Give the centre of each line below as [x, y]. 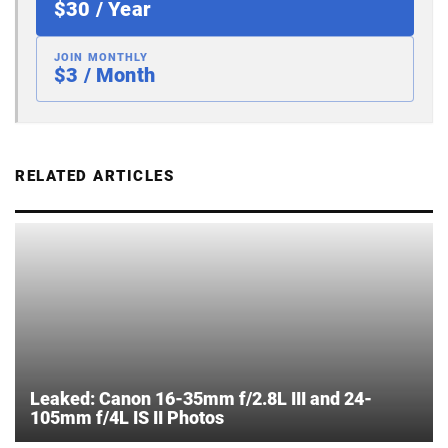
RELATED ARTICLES [94, 175]
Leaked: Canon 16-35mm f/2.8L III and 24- [201, 398]
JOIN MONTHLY [101, 57]
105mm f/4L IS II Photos [127, 417]
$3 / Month [104, 74]
